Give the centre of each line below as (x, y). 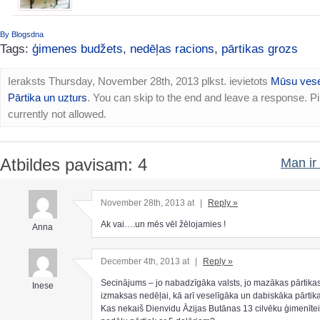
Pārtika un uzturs (47, 97)
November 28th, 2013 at (149, 202)
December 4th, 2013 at (146, 262)
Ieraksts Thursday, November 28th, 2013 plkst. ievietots (139, 81)
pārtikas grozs (260, 49)
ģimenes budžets (77, 49)
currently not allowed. (57, 114)
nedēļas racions (172, 49)
